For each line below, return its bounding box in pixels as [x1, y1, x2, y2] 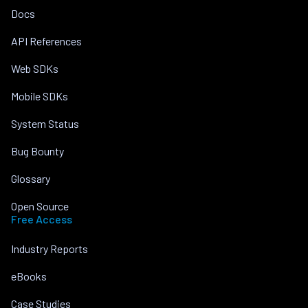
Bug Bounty [11, 144, 64, 157]
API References [11, 34, 82, 47]
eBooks [11, 269, 47, 283]
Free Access [11, 212, 72, 225]
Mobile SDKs [11, 89, 68, 102]
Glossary [11, 171, 50, 185]
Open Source [11, 199, 69, 212]
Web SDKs [11, 61, 58, 75]
